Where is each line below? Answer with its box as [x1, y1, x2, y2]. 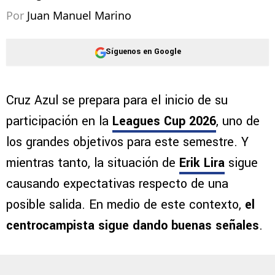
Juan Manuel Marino [27, 7, 131, 23]
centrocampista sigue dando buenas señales [6, 216, 259, 234]
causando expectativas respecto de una [6, 174, 228, 193]
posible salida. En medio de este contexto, [6, 195, 245, 214]
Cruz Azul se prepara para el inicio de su [6, 91, 228, 109]
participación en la [6, 112, 112, 130]
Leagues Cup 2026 [112, 112, 216, 130]
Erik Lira [179, 153, 225, 172]
